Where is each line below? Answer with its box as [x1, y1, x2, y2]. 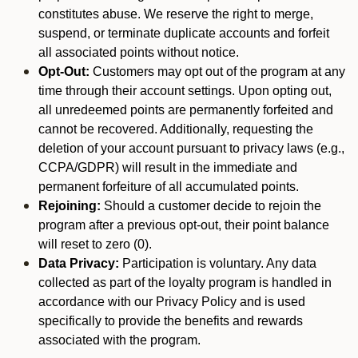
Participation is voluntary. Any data [119, 257, 316, 270]
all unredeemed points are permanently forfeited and [38, 103, 333, 117]
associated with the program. [38, 333, 201, 347]
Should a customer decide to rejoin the [101, 199, 321, 213]
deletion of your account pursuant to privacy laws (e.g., [38, 141, 344, 155]
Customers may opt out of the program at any [89, 65, 345, 78]
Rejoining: [38, 199, 101, 213]
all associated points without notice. [38, 46, 242, 59]
